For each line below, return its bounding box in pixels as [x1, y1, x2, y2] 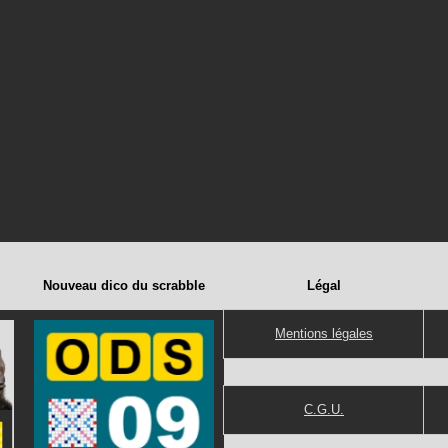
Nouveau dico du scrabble [43, 278, 205, 293]
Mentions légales [275, 326, 373, 341]
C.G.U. [304, 402, 344, 417]
